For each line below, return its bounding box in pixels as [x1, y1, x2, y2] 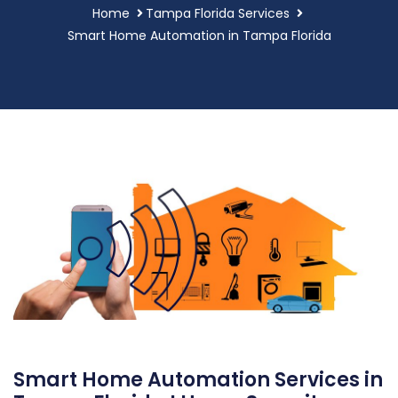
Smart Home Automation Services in [13, 365, 383, 394]
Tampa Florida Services [146, 4, 290, 22]
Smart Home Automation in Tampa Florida [67, 26, 331, 44]
